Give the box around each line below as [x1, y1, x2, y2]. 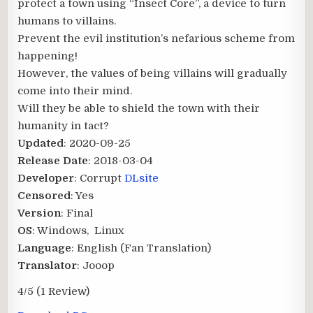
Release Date [17, 154, 89, 167]
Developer [17, 171, 75, 184]
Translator [17, 259, 78, 272]
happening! [17, 49, 78, 62]
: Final [61, 206, 94, 219]
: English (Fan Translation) [71, 241, 212, 254]
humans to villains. [17, 14, 117, 27]
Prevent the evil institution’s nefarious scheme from [17, 31, 296, 45]
